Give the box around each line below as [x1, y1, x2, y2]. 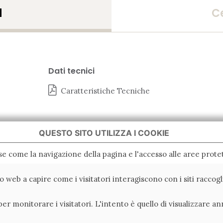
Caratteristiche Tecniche [60, 86, 150, 96]
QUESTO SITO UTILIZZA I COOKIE [39, 128, 169, 138]
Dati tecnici [48, 65, 95, 77]
